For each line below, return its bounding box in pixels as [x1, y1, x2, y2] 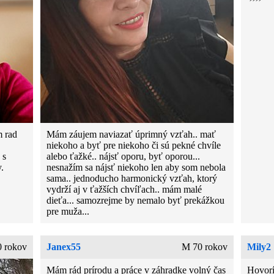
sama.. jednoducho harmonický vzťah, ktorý [46, 172, 218, 183]
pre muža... [46, 206, 90, 217]
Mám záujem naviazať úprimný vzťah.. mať [46, 128, 217, 139]
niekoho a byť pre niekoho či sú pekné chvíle [46, 139, 221, 150]
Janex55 [46, 241, 81, 252]
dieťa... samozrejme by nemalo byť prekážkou [46, 194, 225, 206]
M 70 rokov [181, 241, 228, 252]
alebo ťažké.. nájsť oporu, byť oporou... [46, 150, 201, 161]
